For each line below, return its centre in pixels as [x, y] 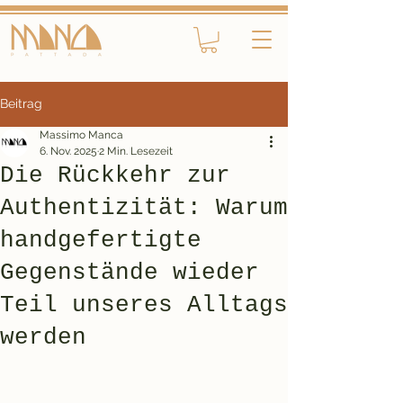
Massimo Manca [81, 134]
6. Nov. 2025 [68, 151]
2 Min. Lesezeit [136, 151]
